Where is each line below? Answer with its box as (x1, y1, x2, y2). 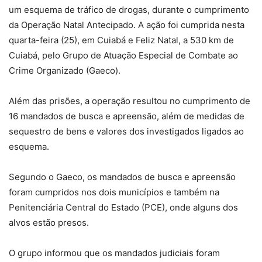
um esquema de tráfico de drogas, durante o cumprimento (9, 4, 249, 15)
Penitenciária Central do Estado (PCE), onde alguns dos (9, 202, 238, 213)
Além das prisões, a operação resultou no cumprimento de (9, 95, 250, 106)
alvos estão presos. (9, 217, 89, 228)
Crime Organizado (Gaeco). (9, 65, 120, 76)
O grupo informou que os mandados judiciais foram (9, 247, 220, 258)
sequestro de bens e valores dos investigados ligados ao (9, 126, 244, 137)
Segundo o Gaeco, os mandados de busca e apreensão (9, 171, 236, 182)
